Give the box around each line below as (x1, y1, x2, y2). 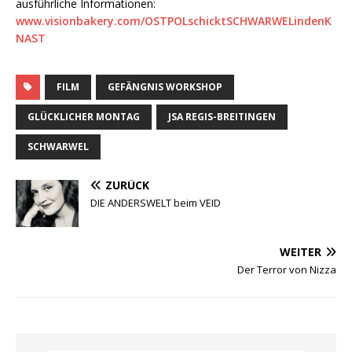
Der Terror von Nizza (237, 262, 336, 277)
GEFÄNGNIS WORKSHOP (108, 80, 222, 94)
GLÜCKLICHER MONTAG (27, 110, 140, 124)
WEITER (280, 244, 321, 260)
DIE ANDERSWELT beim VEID (90, 196, 221, 211)
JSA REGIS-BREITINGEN (168, 110, 276, 124)
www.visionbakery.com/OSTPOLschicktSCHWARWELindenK (16, 13, 332, 29)
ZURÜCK (105, 178, 149, 193)
